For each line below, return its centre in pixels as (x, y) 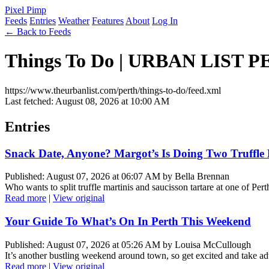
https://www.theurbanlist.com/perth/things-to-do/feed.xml (113, 90)
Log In (165, 21)
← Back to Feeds (38, 32)
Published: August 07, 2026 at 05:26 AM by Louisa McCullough (128, 244)
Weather (74, 21)
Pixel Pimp (26, 10)
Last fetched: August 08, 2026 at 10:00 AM (87, 101)
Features (108, 21)
